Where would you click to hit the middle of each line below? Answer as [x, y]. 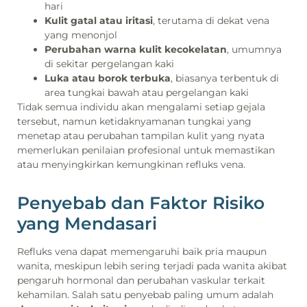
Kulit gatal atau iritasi [99, 20]
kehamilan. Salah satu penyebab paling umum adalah [145, 294]
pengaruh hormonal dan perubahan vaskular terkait [141, 280]
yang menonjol [81, 35]
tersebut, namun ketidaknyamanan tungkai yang [134, 121]
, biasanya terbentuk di [225, 78]
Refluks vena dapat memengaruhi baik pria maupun [142, 251]
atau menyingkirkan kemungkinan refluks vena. [131, 164]
